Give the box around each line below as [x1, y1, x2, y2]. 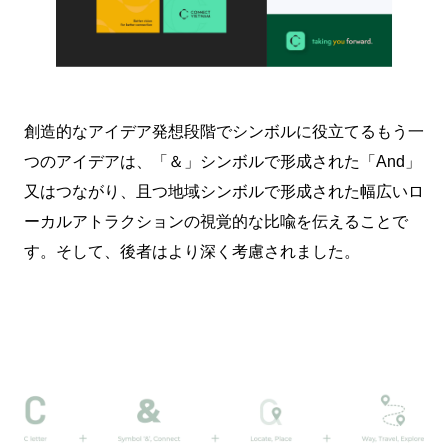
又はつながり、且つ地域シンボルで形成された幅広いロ [24, 183, 424, 200]
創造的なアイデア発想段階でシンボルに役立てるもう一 [24, 123, 424, 140]
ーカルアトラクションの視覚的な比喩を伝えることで [24, 213, 408, 230]
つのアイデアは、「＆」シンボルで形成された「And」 [24, 153, 421, 170]
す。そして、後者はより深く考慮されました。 [24, 243, 360, 260]
